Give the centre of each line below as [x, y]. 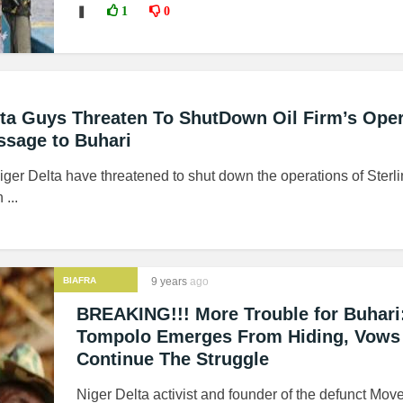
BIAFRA [80, 280]
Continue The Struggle [173, 359]
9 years [169, 282]
